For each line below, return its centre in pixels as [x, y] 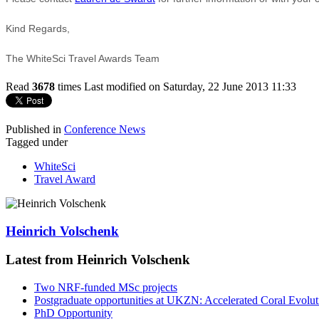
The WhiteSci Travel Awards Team [83, 58]
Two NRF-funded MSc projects [106, 287]
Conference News [105, 129]
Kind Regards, [38, 28]
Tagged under [37, 142]
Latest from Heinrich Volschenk [98, 260]
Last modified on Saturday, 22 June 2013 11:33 [190, 86]
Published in [33, 129]
